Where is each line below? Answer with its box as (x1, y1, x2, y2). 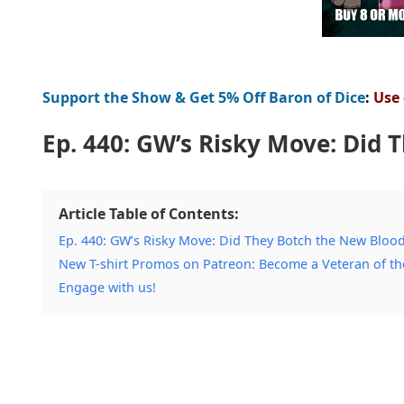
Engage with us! (59, 278, 156, 296)
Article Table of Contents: (59, 203, 239, 224)
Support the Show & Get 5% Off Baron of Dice (42, 87, 365, 107)
